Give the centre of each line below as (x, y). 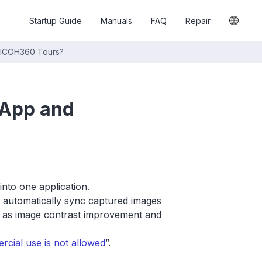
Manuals (116, 20)
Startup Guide (56, 20)
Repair (198, 20)
